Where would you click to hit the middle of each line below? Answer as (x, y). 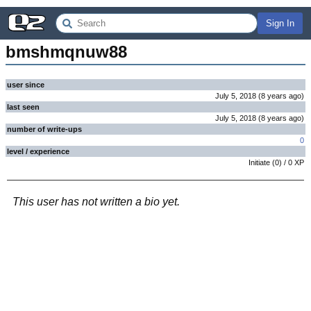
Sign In (280, 23)
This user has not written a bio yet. (96, 202)
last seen (23, 107)
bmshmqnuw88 (66, 52)
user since (26, 85)
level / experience (38, 151)
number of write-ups (44, 129)
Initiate (259, 162)
